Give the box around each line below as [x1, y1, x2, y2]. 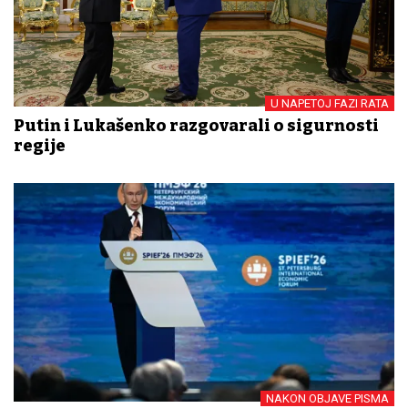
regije [14, 135, 66, 156]
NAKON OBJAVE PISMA [266, 391, 389, 405]
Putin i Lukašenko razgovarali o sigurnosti [14, 115, 379, 136]
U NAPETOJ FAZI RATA [270, 96, 389, 110]
